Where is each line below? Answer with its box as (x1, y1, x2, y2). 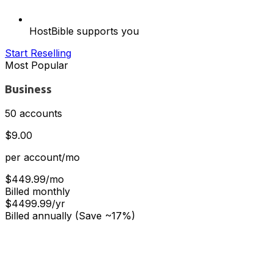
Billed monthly (5, 185, 70, 198)
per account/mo (5, 151, 80, 164)
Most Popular (5, 58, 68, 71)
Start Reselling (5, 46, 71, 59)
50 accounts (5, 107, 62, 120)
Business (5, 82, 52, 96)
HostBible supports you (29, 24, 139, 37)
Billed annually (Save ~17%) (5, 210, 135, 222)
